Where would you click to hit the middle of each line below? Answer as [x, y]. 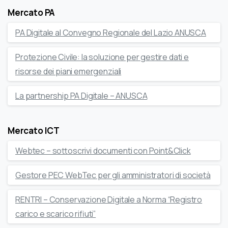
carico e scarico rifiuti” [56, 214]
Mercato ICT [34, 131]
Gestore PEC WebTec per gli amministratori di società [113, 175]
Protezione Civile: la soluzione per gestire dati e [102, 57]
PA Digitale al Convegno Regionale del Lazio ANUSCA [111, 33]
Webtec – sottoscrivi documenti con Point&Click [103, 151]
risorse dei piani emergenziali [68, 72]
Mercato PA [32, 13]
